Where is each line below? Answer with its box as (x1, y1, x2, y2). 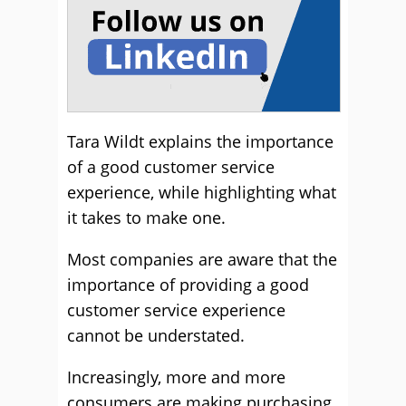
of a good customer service (67, 156, 275, 178)
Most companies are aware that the (67, 248, 337, 270)
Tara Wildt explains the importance (67, 130, 333, 152)
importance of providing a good (67, 274, 309, 295)
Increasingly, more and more (67, 366, 285, 388)
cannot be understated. (67, 324, 245, 346)
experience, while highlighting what (67, 181, 336, 203)
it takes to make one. (67, 207, 230, 228)
